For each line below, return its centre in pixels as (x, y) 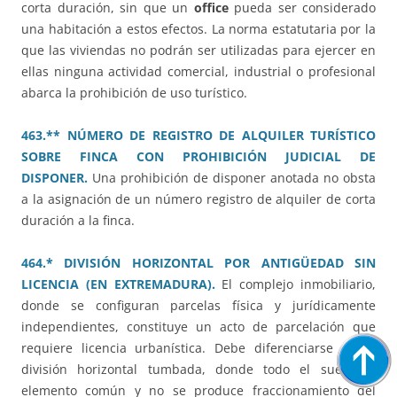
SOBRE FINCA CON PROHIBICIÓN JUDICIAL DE (198, 157)
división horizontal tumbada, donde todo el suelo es (198, 370)
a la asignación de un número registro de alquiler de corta (198, 199)
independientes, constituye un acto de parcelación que (198, 327)
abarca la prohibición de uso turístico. (134, 93)
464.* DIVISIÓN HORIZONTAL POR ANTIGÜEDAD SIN (198, 263)
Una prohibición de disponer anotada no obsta (234, 178)
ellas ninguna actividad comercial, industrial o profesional (198, 72)
